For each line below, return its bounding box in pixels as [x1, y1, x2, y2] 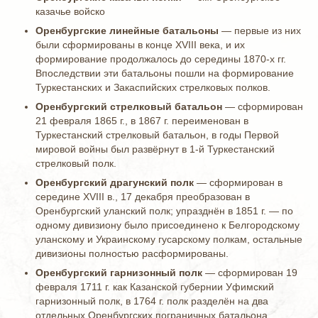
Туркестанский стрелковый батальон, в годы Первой [35, 129, 279, 141]
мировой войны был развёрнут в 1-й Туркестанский [35, 143, 275, 155]
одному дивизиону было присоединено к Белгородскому [35, 219, 300, 231]
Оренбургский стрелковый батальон [35, 101, 222, 112]
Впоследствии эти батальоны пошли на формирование [35, 67, 294, 79]
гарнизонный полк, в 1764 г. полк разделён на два [35, 295, 268, 307]
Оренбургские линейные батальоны [35, 25, 219, 36]
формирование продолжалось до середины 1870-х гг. [35, 53, 286, 65]
